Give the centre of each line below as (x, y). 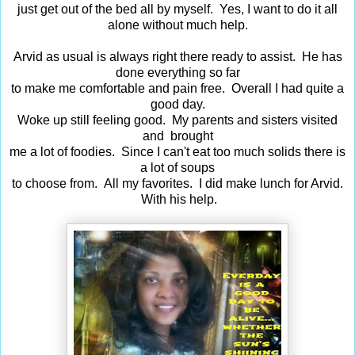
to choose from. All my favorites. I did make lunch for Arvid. (177, 183)
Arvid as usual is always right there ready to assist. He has (177, 56)
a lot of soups (177, 167)
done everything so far (177, 72)
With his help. (177, 199)
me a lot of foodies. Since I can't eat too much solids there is (177, 151)
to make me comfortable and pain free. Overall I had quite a (177, 88)
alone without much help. (177, 25)
